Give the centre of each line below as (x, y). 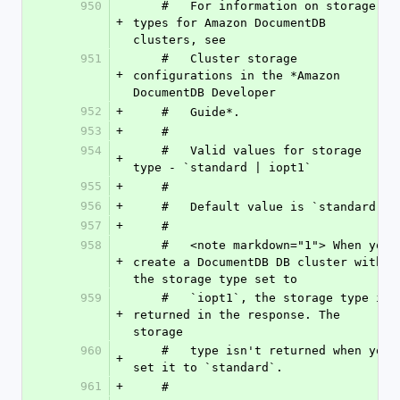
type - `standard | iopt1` (222, 167)
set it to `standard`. (208, 367)
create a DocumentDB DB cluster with (258, 262)
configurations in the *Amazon (237, 75)
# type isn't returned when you (147, 350)
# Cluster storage (147, 58)
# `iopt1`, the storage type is (147, 298)
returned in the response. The (237, 315)
